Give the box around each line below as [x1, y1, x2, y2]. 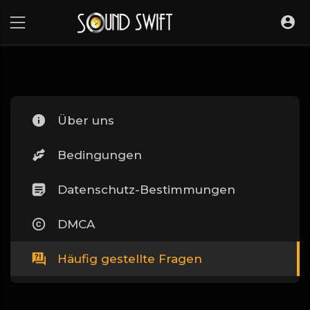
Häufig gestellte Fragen [57, 252, 202, 266]
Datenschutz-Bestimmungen [57, 183, 235, 197]
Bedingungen [57, 148, 142, 162]
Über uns [57, 113, 114, 127]
